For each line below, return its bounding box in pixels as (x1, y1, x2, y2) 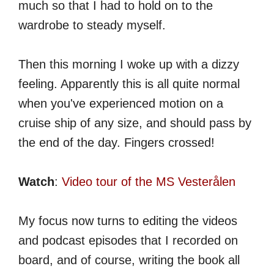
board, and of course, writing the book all (18, 253, 240, 267)
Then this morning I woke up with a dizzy (18, 57, 239, 72)
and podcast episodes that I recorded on (18, 234, 238, 248)
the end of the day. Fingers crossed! (18, 136, 215, 150)
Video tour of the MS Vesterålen (62, 175, 235, 189)
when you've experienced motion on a (18, 97, 223, 111)
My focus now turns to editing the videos (18, 214, 237, 228)
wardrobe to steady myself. (18, 18, 166, 32)
